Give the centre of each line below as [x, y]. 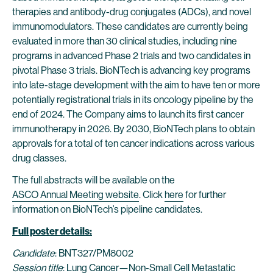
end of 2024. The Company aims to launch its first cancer [128, 114]
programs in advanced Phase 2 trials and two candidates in [131, 56]
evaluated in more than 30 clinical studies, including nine [125, 41]
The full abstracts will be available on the [94, 180]
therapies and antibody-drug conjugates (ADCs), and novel [132, 12]
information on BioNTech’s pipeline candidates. [107, 209]
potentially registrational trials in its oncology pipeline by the [133, 100]
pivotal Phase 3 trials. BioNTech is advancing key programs [131, 70]
